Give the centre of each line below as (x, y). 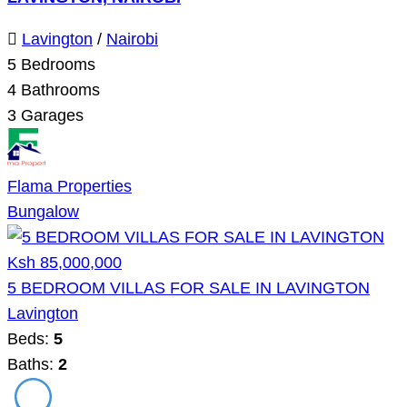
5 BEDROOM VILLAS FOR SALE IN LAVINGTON (189, 288)
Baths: (33, 364)
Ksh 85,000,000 (65, 262)
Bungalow (43, 211)
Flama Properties (69, 186)
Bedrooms (56, 64)
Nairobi (132, 39)
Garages (50, 115)
